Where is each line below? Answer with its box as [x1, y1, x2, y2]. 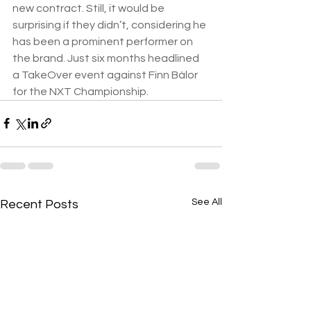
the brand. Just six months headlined [12, 52, 201, 64]
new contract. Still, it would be [12, 2, 167, 14]
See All [192, 196, 222, 207]
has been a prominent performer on [12, 35, 195, 47]
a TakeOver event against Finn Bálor [12, 69, 200, 81]
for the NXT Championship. [12, 85, 149, 97]
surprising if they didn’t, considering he [12, 19, 208, 31]
